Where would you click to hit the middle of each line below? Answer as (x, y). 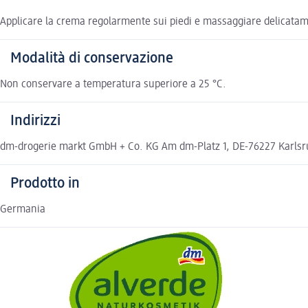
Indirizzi (35, 121)
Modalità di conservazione (92, 58)
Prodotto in (45, 183)
